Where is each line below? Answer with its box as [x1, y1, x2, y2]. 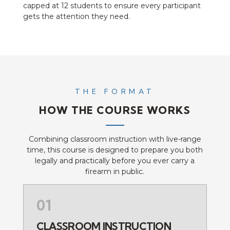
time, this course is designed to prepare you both [27, 145, 203, 155]
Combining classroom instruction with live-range [28, 134, 201, 144]
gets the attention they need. [23, 12, 130, 22]
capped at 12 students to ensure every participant [23, 1, 201, 11]
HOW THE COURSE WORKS [39, 103, 191, 117]
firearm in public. [85, 166, 145, 176]
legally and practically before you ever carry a [35, 156, 195, 165]
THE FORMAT [74, 86, 155, 96]
